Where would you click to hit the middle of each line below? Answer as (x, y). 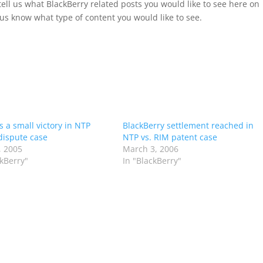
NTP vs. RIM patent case (170, 137)
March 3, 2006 (150, 149)
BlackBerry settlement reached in (188, 125)
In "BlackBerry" (152, 161)
